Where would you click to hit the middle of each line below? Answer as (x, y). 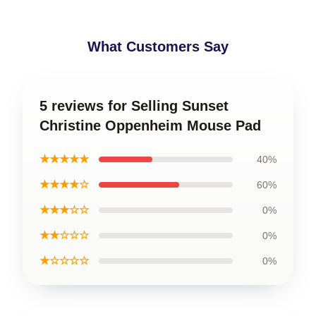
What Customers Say (158, 46)
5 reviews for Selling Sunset (134, 105)
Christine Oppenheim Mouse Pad (150, 125)
